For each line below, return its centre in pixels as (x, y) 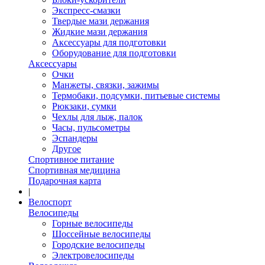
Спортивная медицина (74, 170)
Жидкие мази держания (100, 32)
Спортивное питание (71, 160)
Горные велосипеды (93, 224)
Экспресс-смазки (86, 11)
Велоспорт (50, 202)
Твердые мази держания (101, 21)
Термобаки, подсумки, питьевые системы (136, 96)
